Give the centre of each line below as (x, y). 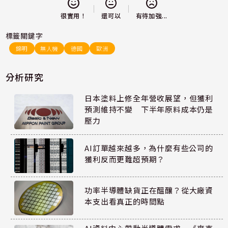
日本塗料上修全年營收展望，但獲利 (149, 98)
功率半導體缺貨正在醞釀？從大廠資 (149, 190)
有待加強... (152, 16)
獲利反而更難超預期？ (125, 159)
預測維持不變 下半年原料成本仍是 (149, 109)
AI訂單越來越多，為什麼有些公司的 (149, 148)
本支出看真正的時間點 (125, 201)
